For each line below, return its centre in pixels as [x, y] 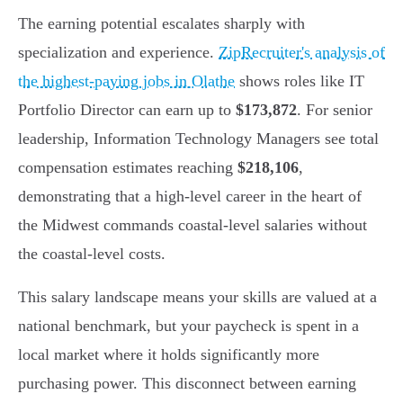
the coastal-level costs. [92, 254]
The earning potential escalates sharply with [161, 24]
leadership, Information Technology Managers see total [198, 139]
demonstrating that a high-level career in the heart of [190, 197]
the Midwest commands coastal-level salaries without [193, 225]
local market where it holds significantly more [169, 355]
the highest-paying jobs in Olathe [126, 81]
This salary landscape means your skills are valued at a [197, 297]
